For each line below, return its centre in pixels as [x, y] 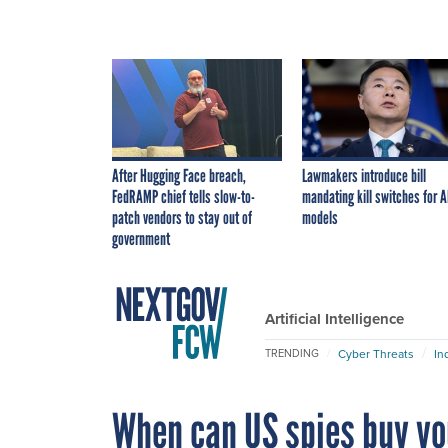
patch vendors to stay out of [182, 217]
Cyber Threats [376, 353]
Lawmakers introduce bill [364, 175]
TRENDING [292, 353]
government [141, 238]
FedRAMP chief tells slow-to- [183, 196]
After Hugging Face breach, [179, 175]
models [320, 217]
